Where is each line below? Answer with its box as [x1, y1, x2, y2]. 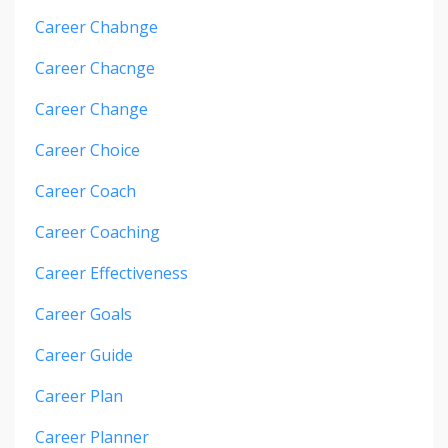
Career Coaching [35, 221, 160, 244]
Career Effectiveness [35, 262, 188, 285]
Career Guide [35, 344, 133, 367]
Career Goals [35, 303, 132, 326]
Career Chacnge [35, 57, 155, 80]
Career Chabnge [35, 16, 158, 39]
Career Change [35, 98, 148, 121]
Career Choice [35, 139, 140, 162]
